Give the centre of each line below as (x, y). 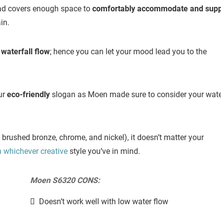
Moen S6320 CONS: (65, 181)
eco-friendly (28, 95)
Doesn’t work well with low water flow (103, 202)
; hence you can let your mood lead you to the (128, 52)
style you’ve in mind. (104, 151)
